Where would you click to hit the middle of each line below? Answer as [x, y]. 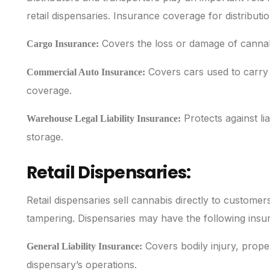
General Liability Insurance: [84, 246]
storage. [45, 137]
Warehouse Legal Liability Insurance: [103, 119]
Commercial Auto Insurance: [86, 72]
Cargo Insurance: [62, 44]
